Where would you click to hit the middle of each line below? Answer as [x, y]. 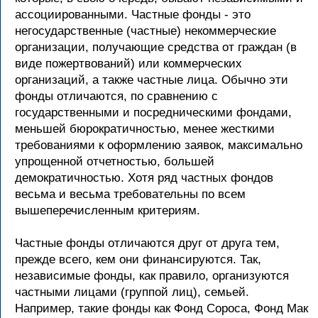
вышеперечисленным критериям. [108, 210]
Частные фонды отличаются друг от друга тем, [147, 243]
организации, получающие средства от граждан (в [156, 47]
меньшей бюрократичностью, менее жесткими [145, 129]
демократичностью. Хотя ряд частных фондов [144, 178]
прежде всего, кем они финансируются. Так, [138, 259]
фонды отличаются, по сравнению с [116, 96]
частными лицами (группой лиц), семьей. [132, 292]
